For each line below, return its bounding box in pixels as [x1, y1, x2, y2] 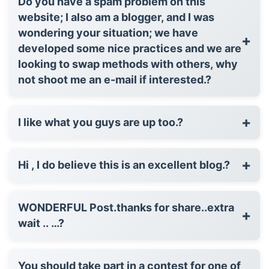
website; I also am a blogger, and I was [18, 10, 214, 23]
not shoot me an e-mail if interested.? [18, 73, 211, 86]
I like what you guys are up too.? [18, 115, 183, 128]
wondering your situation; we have [18, 26, 198, 39]
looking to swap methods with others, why [18, 57, 238, 70]
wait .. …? [18, 216, 64, 229]
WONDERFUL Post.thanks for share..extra [18, 201, 234, 214]
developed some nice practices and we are [18, 41, 241, 55]
